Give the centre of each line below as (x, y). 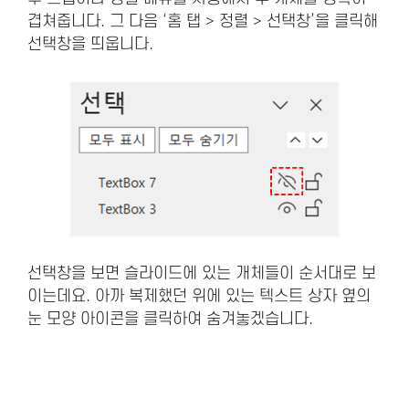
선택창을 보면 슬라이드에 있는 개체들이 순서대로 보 (202, 274)
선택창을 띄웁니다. (90, 45)
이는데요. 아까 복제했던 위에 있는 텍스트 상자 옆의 (199, 297)
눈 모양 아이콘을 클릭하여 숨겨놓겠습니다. (170, 320)
